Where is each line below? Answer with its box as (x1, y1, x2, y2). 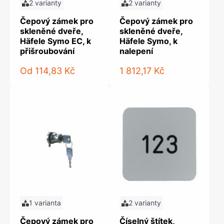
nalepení (119, 46, 153, 56)
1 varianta (29, 198, 61, 207)
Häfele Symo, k (119, 36, 177, 46)
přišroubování (20, 46, 74, 56)
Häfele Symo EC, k (20, 36, 91, 46)
